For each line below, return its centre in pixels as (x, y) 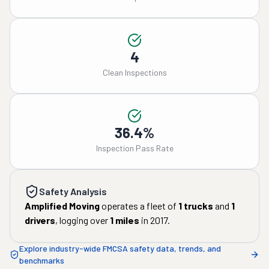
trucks (198, 206)
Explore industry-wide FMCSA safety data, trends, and (120, 248)
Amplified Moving (62, 206)
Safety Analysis (73, 191)
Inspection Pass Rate (134, 148)
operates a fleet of (138, 206)
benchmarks (42, 260)
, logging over (82, 220)
